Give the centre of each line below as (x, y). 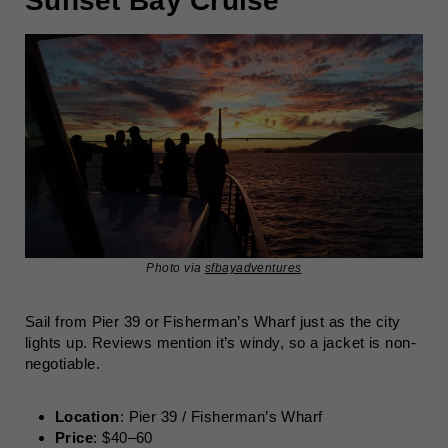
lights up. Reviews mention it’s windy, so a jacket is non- (221, 342)
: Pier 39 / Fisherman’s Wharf (221, 416)
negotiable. (62, 363)
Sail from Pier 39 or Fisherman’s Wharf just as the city (213, 321)
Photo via (175, 268)
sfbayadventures (253, 268)
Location (87, 416)
